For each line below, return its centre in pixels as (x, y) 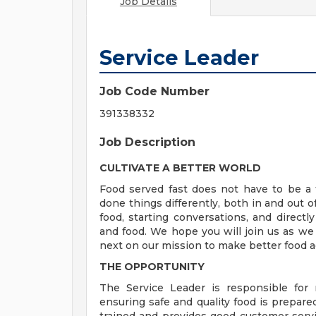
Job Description (147, 142)
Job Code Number (154, 91)
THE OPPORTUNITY (152, 267)
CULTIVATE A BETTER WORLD (180, 168)
